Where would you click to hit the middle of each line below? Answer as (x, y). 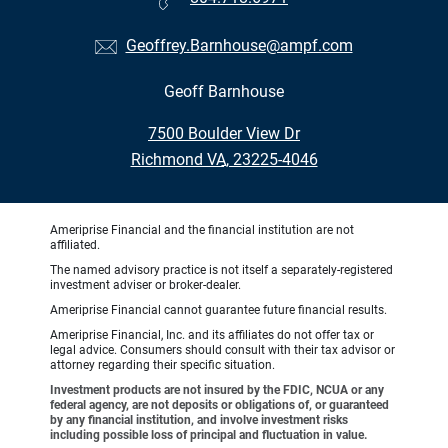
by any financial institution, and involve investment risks (199, 419)
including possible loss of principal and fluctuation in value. (208, 434)
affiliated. (75, 244)
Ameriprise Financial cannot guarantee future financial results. (218, 309)
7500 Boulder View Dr (224, 133)
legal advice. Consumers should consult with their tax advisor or (222, 349)
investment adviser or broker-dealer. (145, 284)
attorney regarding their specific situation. (162, 364)
